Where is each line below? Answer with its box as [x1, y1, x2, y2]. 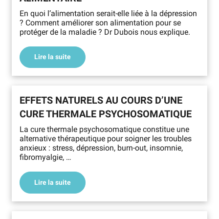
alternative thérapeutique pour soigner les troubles [20, 134, 192, 144]
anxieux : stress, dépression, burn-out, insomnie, [20, 143, 183, 153]
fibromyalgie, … [20, 153, 71, 162]
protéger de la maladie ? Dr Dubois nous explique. [20, 27, 190, 37]
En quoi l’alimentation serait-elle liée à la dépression [20, 8, 197, 18]
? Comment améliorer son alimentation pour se [20, 18, 181, 27]
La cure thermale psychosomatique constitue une [20, 125, 189, 134]
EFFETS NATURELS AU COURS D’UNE [20, 94, 182, 107]
